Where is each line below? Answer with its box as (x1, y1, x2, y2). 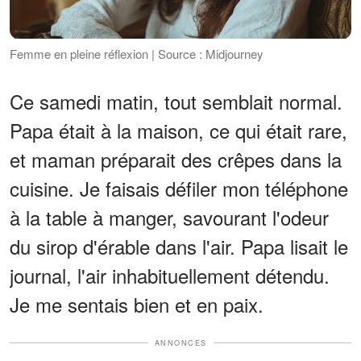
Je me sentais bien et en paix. (10, 289, 263, 318)
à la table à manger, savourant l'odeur (10, 202, 329, 231)
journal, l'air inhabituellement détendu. (10, 260, 330, 289)
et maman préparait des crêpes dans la (10, 144, 342, 173)
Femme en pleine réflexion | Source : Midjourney (10, 44, 263, 62)
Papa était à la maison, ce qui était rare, (10, 115, 347, 144)
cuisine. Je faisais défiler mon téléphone (10, 173, 348, 202)
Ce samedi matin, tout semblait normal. (10, 86, 342, 115)
